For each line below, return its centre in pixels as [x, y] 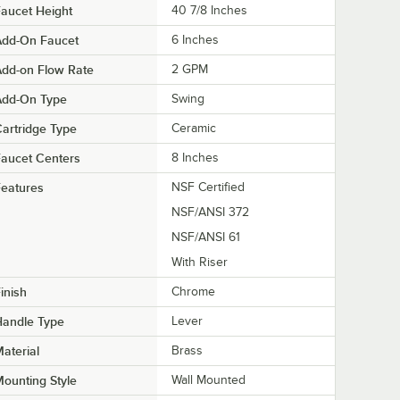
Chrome [193, 291]
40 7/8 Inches [209, 10]
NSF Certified [208, 187]
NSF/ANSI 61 [206, 237]
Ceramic [194, 128]
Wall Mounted [208, 379]
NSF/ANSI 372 [210, 212]
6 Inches [195, 39]
